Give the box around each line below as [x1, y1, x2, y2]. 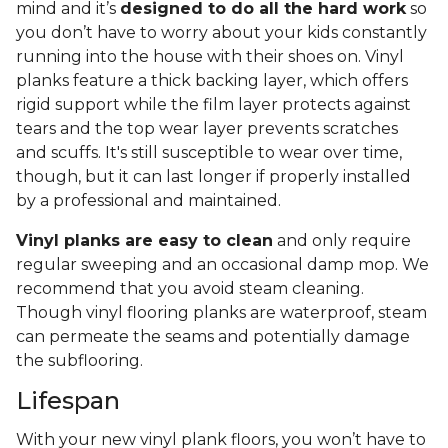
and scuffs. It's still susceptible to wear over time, [16, 143, 402, 163]
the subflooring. [16, 351, 147, 371]
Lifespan [16, 386, 120, 416]
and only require [273, 231, 411, 251]
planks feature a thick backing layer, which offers [16, 71, 408, 91]
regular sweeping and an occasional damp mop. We [16, 255, 429, 275]
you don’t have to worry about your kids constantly [16, 23, 427, 43]
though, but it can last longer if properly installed [16, 167, 411, 187]
